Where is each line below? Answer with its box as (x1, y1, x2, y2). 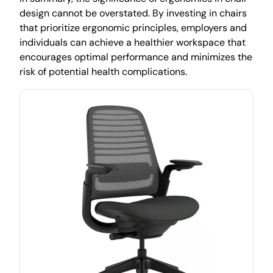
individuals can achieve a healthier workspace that (19, 35, 246, 49)
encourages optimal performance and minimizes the (19, 50, 252, 63)
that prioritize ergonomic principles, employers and (19, 21, 247, 34)
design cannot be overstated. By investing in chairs (19, 6, 247, 19)
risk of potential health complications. (19, 65, 187, 78)
